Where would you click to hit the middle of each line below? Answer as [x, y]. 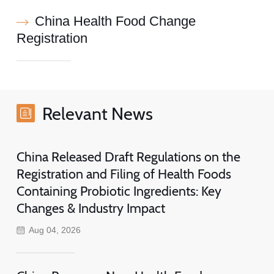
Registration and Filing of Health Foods [124, 173]
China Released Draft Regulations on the [128, 156]
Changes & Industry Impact [91, 208]
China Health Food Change [115, 21]
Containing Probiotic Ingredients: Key [119, 191]
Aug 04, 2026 [55, 230]
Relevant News [97, 113]
